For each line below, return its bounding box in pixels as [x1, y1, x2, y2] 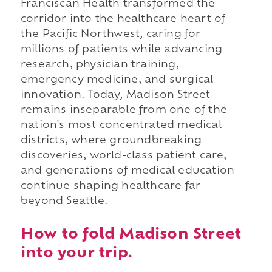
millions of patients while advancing [20, 45, 223, 55]
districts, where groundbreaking [20, 136, 202, 146]
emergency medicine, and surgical [20, 75, 214, 86]
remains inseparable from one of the [20, 106, 227, 116]
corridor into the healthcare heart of [20, 15, 226, 25]
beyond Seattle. [20, 197, 107, 207]
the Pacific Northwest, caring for [20, 30, 201, 40]
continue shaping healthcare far [20, 182, 201, 192]
